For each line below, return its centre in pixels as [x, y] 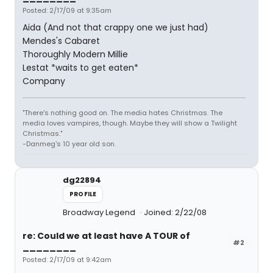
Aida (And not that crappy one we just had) [115, 27]
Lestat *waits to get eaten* [80, 68]
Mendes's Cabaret [61, 41]
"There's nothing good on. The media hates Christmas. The [122, 113]
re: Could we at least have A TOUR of [106, 236]
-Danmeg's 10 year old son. [69, 144]
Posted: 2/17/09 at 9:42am [67, 260]
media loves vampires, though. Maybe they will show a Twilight [130, 123]
